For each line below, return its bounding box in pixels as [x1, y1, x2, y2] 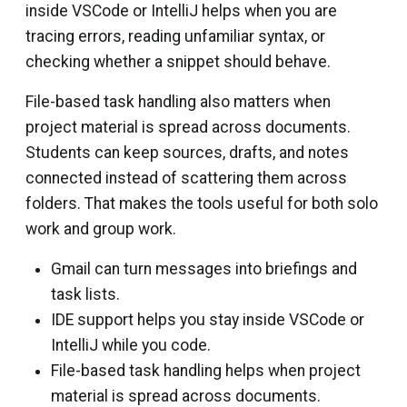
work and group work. [25, 220, 176, 239]
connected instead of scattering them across [25, 169, 347, 188]
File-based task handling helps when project [51, 362, 361, 381]
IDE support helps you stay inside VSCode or [51, 311, 364, 330]
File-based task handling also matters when [25, 93, 331, 112]
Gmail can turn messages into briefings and [51, 260, 357, 279]
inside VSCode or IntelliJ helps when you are [25, 2, 337, 21]
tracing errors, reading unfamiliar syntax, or [25, 27, 325, 46]
